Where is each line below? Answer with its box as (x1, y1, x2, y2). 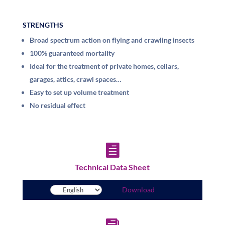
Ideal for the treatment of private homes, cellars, (29, 62, 179, 71)
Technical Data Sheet (75, 162, 150, 172)
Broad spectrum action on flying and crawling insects (29, 36, 194, 45)
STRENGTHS (22, 21, 63, 30)
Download (122, 185, 155, 194)
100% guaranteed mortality (29, 49, 115, 58)
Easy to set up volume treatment (29, 88, 129, 97)
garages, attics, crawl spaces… (29, 75, 122, 84)
